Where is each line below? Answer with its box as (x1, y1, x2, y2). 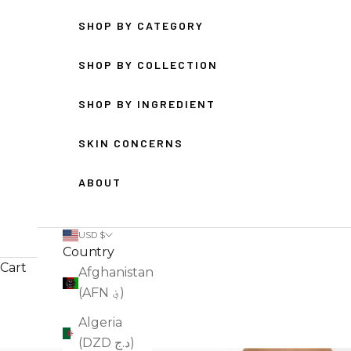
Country (63, 244, 114, 260)
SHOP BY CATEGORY (78, 19, 204, 33)
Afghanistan (78, 265, 154, 280)
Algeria (78, 315, 122, 331)
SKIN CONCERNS (78, 136, 183, 150)
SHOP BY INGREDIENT (78, 97, 215, 111)
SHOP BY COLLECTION (78, 58, 218, 72)
